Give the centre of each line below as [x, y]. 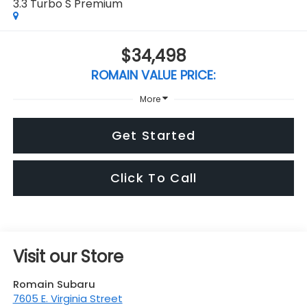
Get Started [153, 135]
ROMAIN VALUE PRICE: [153, 75]
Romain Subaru [54, 284]
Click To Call [153, 177]
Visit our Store [68, 257]
